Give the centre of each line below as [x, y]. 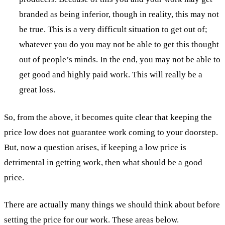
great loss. [37, 90]
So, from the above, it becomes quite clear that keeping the [108, 117]
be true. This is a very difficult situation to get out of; [114, 30]
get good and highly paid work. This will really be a [111, 75]
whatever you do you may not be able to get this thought [119, 45]
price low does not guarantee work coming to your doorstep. [111, 132]
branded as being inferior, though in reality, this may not [119, 15]
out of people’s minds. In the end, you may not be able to [120, 60]
